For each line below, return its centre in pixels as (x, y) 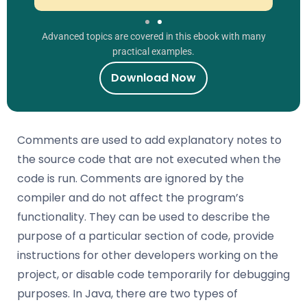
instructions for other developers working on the (148, 255)
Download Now (153, 77)
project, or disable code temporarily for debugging (153, 274)
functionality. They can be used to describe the (144, 217)
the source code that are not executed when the (149, 159)
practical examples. (153, 51)
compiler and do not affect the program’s (131, 197)
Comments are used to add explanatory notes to (149, 140)
